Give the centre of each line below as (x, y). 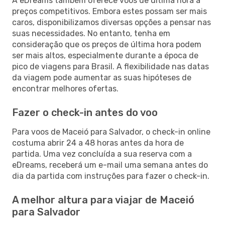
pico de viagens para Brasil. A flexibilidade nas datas (110, 66)
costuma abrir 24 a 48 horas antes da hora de (98, 143)
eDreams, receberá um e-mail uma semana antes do (110, 165)
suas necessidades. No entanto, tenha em (91, 33)
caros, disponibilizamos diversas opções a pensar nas (111, 22)
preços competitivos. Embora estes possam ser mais (109, 11)
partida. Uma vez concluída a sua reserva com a (102, 154)
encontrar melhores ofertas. (65, 88)
